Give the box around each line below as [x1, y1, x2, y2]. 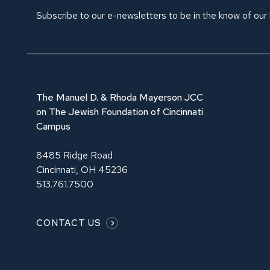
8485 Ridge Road [36, 148, 113, 162]
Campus [36, 119, 71, 133]
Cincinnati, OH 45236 [36, 163, 128, 176]
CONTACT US [36, 216, 101, 229]
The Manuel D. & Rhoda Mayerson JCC [36, 90, 203, 104]
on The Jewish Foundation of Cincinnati [36, 105, 203, 118]
